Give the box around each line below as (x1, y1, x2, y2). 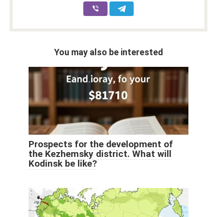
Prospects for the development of (29, 139, 173, 150)
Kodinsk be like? (29, 158, 97, 170)
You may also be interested (54, 47, 163, 58)
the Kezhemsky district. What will (29, 148, 171, 160)
